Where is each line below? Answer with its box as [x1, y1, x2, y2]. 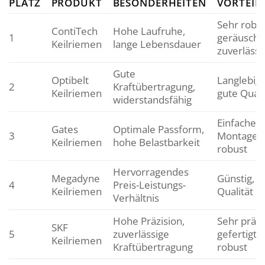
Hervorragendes [112, 164, 189, 179]
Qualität [216, 184, 253, 198]
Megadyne [51, 171, 100, 185]
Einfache [216, 115, 256, 130]
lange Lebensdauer [112, 37, 201, 51]
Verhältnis [112, 190, 159, 205]
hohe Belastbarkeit [112, 135, 200, 149]
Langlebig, [216, 73, 263, 87]
